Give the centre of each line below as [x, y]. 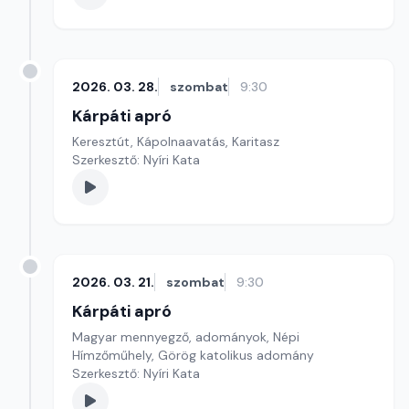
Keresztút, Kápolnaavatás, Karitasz [176, 142]
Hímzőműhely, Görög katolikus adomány [193, 355]
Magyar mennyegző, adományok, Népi [186, 337]
